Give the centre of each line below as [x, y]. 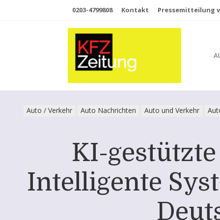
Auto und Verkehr [172, 110]
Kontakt [135, 10]
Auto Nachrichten [108, 110]
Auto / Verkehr [49, 110]
